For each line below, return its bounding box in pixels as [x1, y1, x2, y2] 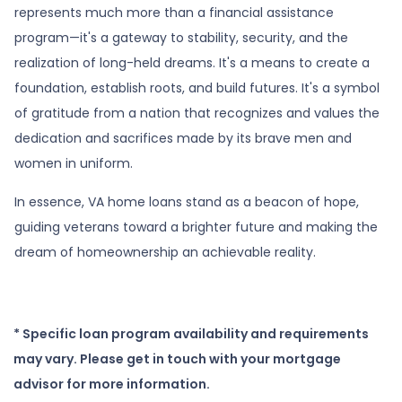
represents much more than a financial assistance [14, 3, 334, 22]
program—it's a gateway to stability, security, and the [14, 28, 348, 47]
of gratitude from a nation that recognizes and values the [14, 103, 380, 122]
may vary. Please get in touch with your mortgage [13, 349, 341, 368]
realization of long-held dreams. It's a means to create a [14, 53, 370, 72]
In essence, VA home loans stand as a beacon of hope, [14, 192, 359, 211]
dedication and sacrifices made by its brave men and [14, 128, 352, 147]
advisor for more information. [13, 374, 210, 393]
